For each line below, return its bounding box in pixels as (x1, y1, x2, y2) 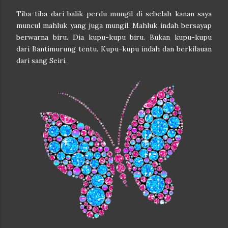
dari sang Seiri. (16, 56, 67, 65)
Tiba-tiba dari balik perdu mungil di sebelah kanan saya (16, 9, 212, 18)
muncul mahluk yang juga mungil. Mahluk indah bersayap (16, 21, 212, 30)
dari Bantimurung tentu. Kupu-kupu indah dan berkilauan (16, 44, 212, 53)
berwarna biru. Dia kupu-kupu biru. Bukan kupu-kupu (16, 33, 212, 42)
